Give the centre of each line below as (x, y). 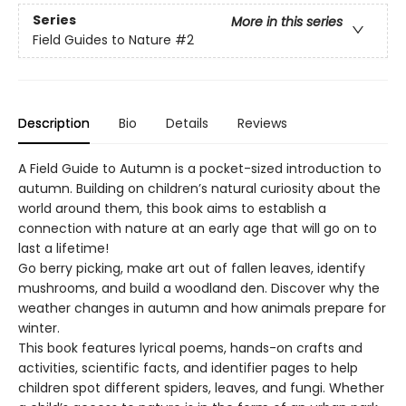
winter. (39, 328)
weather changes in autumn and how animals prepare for (202, 308)
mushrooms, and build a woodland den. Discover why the (199, 288)
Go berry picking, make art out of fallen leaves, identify (192, 268)
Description (54, 123)
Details (187, 123)
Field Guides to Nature (102, 40)
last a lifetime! (63, 248)
